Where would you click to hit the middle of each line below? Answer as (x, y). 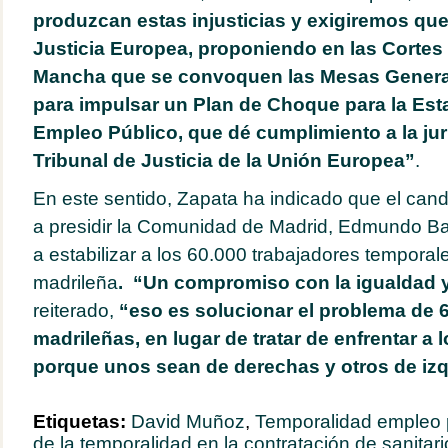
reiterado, (75, 310)
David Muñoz (187, 421)
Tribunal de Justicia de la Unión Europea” (223, 160)
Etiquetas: (81, 421)
